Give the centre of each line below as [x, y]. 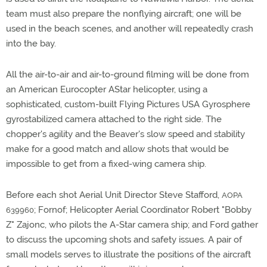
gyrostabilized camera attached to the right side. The [114, 119]
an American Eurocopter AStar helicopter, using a [107, 89]
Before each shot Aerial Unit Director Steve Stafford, [114, 195]
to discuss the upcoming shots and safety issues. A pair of [124, 240]
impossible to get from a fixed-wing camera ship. [106, 164]
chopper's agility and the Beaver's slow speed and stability [125, 134]
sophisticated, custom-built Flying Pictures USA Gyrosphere [128, 104]
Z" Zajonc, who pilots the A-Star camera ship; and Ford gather [132, 225]
